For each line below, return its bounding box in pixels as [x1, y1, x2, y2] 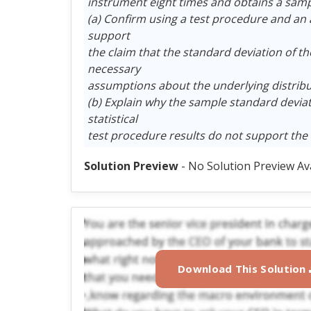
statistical [87, 110, 137, 126]
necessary [87, 60, 140, 76]
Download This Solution [178, 261, 310, 276]
